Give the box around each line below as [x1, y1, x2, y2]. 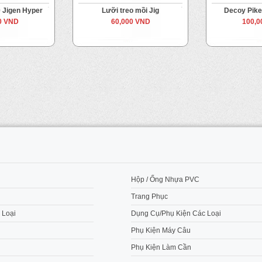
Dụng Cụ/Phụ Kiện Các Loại [131, 209, 221, 218]
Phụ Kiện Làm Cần [131, 243, 191, 251]
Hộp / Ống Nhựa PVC [131, 175, 199, 184]
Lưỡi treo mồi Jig [102, 6, 159, 15]
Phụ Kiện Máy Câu [131, 226, 191, 235]
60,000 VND [111, 18, 150, 26]
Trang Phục [131, 192, 168, 201]
